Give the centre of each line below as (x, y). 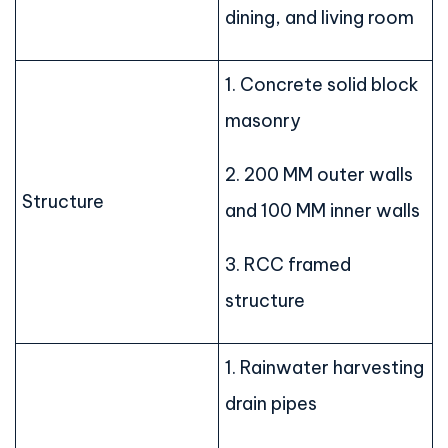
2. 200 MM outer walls (319, 175)
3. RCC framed (288, 265)
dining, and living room (319, 18)
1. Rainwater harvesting (324, 368)
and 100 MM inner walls (322, 211)
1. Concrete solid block (322, 85)
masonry (263, 121)
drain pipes (271, 404)
